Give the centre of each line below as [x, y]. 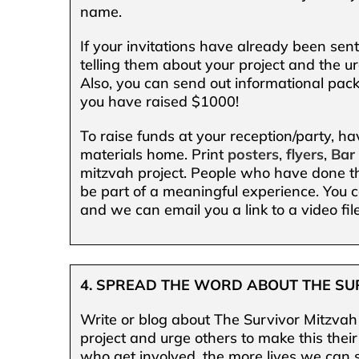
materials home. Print [154, 154]
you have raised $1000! [160, 101]
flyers [305, 154]
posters [254, 154]
